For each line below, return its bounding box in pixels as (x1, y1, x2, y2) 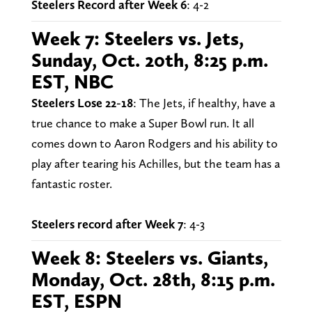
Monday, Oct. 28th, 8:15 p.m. (31, 267, 275, 292)
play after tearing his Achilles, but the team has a (31, 156, 280, 171)
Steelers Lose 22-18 (31, 95, 133, 111)
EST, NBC (31, 70, 114, 94)
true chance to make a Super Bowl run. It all (31, 116, 254, 131)
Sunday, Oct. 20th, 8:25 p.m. (31, 48, 268, 72)
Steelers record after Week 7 (31, 217, 183, 232)
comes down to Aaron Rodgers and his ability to (31, 136, 278, 151)
